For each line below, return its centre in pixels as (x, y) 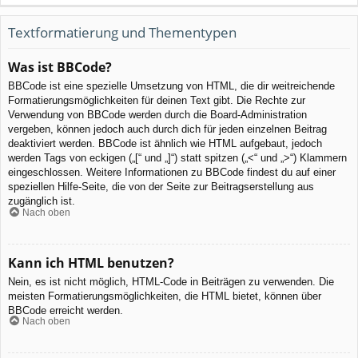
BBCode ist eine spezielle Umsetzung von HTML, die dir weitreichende (171, 86)
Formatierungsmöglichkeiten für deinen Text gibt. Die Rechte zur (157, 101)
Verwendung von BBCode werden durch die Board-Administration (157, 115)
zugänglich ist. (42, 201)
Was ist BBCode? (60, 68)
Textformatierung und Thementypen (122, 32)
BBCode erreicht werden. (66, 310)
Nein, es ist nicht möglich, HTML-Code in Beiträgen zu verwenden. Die (171, 281)
